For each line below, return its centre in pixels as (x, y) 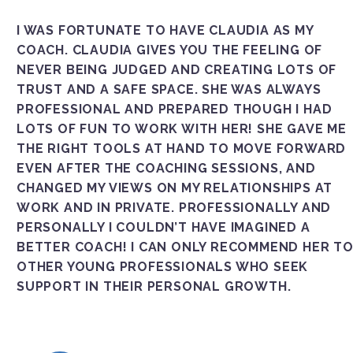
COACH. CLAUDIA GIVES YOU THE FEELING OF (170, 50)
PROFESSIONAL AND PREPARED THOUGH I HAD (175, 109)
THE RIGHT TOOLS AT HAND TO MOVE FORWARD (182, 148)
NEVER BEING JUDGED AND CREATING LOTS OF (177, 69)
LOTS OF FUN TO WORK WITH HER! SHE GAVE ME (182, 128)
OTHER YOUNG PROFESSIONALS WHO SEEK (163, 266)
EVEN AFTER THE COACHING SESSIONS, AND (166, 168)
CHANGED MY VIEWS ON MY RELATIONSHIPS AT (175, 188)
